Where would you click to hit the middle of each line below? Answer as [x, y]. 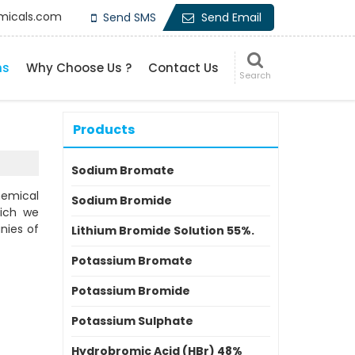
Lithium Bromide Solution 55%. [163, 230]
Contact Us [183, 67]
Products [104, 129]
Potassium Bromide [131, 290]
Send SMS [130, 18]
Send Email [231, 18]
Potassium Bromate [132, 260]
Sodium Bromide [122, 200]
